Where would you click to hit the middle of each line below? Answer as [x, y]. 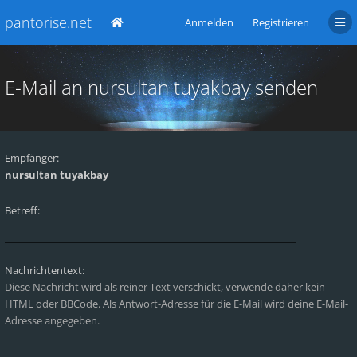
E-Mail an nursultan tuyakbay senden [161, 87]
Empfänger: [32, 158]
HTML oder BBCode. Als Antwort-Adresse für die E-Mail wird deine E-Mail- [177, 304]
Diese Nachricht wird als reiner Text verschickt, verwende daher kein [165, 287]
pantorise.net [48, 22]
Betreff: [22, 210]
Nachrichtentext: [45, 270]
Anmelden [209, 22]
